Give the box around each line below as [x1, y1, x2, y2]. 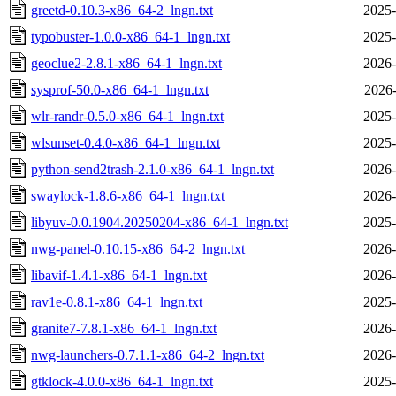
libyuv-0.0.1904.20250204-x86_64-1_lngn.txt [31, 214, 288, 230]
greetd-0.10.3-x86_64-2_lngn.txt [31, 2, 213, 18]
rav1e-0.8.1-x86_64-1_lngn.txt [31, 293, 202, 309]
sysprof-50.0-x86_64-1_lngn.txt [31, 81, 209, 97]
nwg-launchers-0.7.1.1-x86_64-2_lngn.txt [31, 346, 264, 362]
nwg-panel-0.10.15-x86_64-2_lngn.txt [31, 240, 245, 256]
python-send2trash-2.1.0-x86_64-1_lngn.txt [31, 161, 274, 177]
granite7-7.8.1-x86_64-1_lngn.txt [31, 320, 217, 336]
